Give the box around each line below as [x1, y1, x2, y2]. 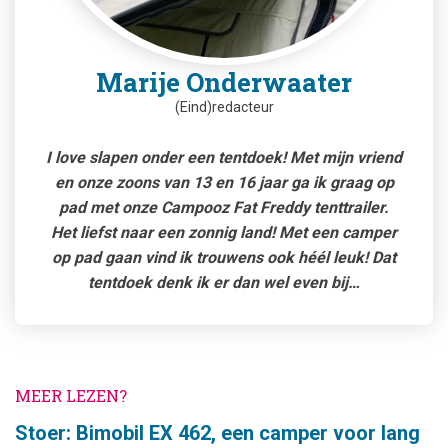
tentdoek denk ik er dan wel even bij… [88, 272, 360, 292]
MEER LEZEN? [15, 384, 127, 406]
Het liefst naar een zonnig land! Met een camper [51, 222, 397, 242]
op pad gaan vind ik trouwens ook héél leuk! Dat [52, 247, 396, 267]
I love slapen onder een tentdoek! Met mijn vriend [46, 147, 402, 167]
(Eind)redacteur [174, 98, 274, 115]
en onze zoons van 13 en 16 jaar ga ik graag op [54, 172, 394, 192]
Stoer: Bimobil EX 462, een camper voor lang [15, 420, 420, 445]
